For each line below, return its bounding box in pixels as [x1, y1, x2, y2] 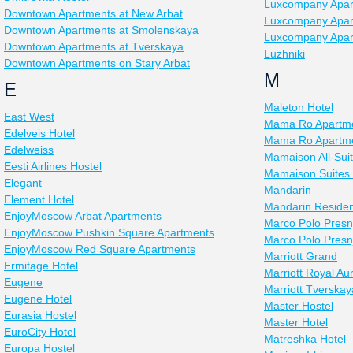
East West [4, 110, 54, 123]
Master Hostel [264, 299, 333, 312]
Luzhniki [264, 47, 305, 60]
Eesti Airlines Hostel [4, 160, 102, 173]
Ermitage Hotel [4, 259, 78, 272]
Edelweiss [4, 143, 54, 156]
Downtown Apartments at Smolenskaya [4, 24, 199, 36]
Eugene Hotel [4, 292, 72, 305]
